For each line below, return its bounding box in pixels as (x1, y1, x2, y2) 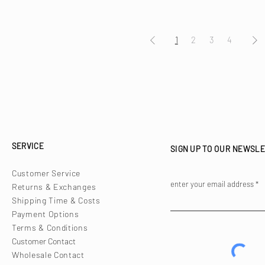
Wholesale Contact (12, 250, 85, 260)
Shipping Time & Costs (12, 195, 101, 206)
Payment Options (12, 209, 79, 219)
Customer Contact (12, 236, 76, 247)
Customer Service (12, 168, 81, 179)
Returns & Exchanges (12, 182, 96, 192)
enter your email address (170, 179, 254, 189)
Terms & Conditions (12, 222, 88, 233)
